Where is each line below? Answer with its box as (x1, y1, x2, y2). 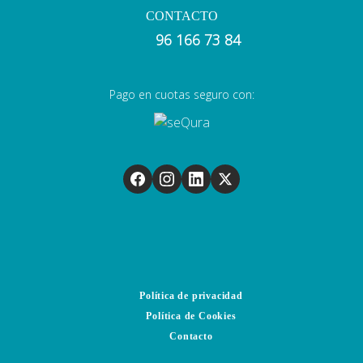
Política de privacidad (139, 289, 243, 301)
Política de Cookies (146, 310, 237, 322)
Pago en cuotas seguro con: (109, 87, 254, 103)
